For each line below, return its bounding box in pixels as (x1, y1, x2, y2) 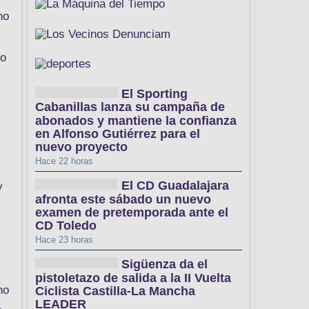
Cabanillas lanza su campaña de (35, 100, 225, 114)
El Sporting (121, 87, 188, 101)
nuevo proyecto (35, 140, 128, 154)
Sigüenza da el (121, 257, 208, 272)
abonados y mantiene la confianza (35, 113, 237, 128)
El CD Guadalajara (121, 179, 229, 193)
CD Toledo (35, 219, 97, 233)
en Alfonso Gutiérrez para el (35, 127, 200, 141)
